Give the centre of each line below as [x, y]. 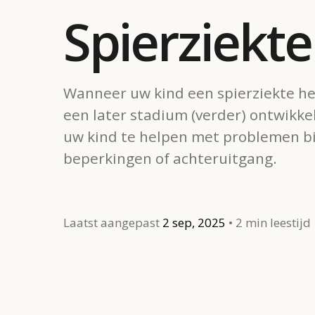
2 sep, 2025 [194, 222]
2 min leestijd [273, 222]
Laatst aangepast [113, 222]
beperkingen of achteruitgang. [170, 158]
